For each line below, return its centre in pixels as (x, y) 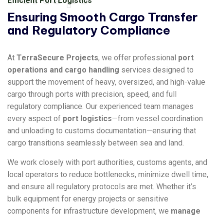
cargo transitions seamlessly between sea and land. (96, 143)
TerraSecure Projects (57, 58)
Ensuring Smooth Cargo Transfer (102, 17)
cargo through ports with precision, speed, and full (92, 94)
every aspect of (35, 118)
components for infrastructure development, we (89, 211)
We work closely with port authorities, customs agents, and (107, 162)
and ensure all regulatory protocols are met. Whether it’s (102, 187)
